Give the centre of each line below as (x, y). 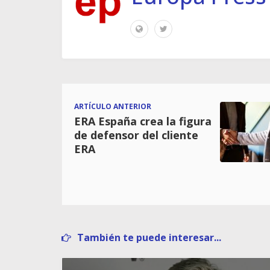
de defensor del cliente (136, 135)
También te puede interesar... (149, 237)
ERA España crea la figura (143, 121)
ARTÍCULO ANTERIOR (113, 106)
